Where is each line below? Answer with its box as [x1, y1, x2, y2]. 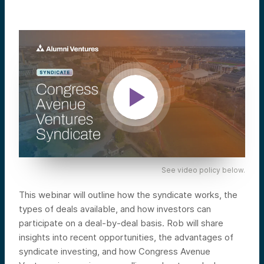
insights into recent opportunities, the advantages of [19, 231, 233, 243]
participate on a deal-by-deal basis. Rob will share [19, 217, 223, 229]
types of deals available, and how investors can [19, 203, 211, 214]
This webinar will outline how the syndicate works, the [19, 189, 237, 200]
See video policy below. [161, 165, 245, 174]
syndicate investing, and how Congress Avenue [19, 245, 210, 257]
